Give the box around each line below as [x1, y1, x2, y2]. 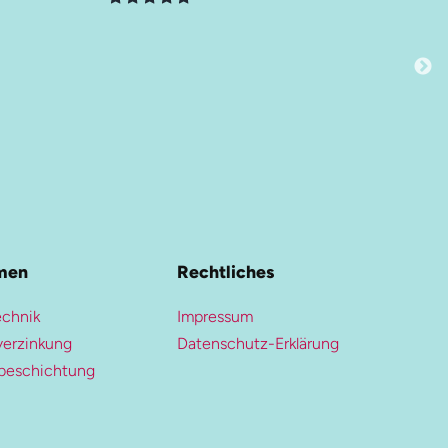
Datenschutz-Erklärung [177, 333, 340, 353]
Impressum [177, 306, 254, 326]
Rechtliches [177, 260, 275, 282]
